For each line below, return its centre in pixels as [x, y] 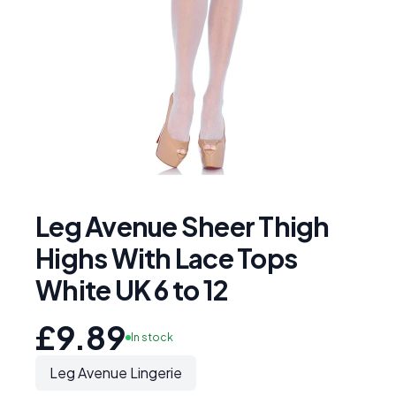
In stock [152, 337]
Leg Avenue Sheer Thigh [183, 226]
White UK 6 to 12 [132, 290]
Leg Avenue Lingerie [116, 373]
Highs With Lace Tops [166, 258]
